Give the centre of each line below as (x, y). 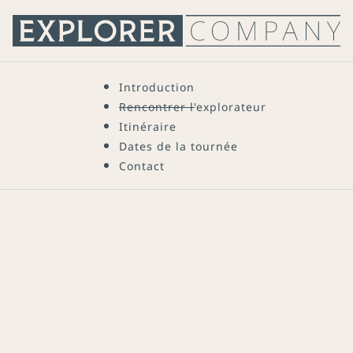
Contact (141, 165)
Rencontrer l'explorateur (192, 106)
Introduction (156, 87)
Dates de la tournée (178, 146)
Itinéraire (147, 126)
